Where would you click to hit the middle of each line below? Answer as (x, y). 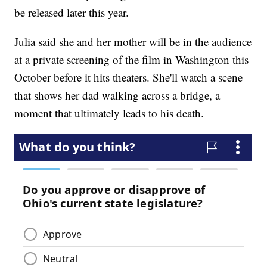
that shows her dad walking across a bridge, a (117, 95)
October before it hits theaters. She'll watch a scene (129, 77)
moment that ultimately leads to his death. (109, 113)
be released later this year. (72, 13)
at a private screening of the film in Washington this (132, 60)
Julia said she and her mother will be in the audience (133, 42)
